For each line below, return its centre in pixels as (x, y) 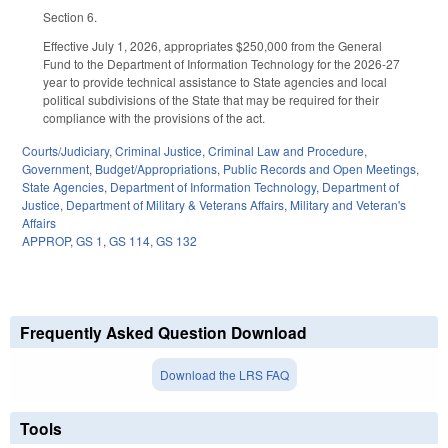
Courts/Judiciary (65, 150)
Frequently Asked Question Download (163, 332)
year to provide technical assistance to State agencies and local (215, 82)
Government (55, 168)
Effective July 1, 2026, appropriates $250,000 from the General (212, 46)
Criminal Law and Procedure (286, 150)
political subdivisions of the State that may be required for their (211, 100)
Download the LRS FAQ (224, 374)
